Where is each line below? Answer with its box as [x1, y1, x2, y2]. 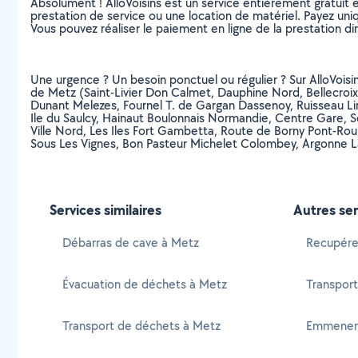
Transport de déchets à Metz [62, 317, 221, 334]
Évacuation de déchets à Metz [62, 276, 227, 292]
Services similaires [50, 200, 161, 220]
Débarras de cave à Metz [62, 234, 199, 251]
